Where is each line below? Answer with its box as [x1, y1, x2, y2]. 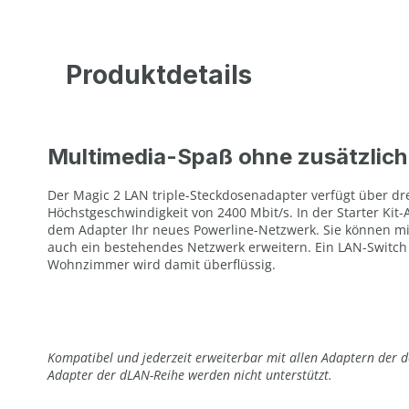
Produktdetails [66, 58, 252, 90]
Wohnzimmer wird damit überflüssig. [47, 255, 276, 273]
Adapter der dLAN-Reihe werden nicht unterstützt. [47, 365, 332, 383]
